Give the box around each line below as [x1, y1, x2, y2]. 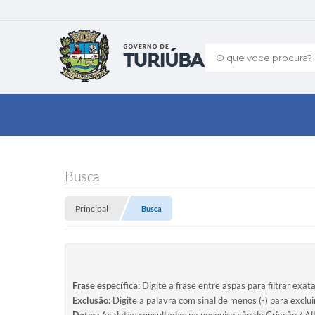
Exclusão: [72, 295, 110, 306]
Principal [75, 203, 108, 214]
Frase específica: [72, 280, 140, 291]
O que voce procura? [205, 51, 309, 63]
